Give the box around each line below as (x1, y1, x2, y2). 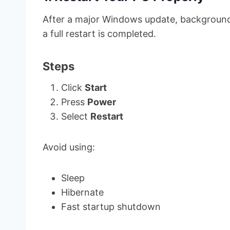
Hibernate (61, 186, 104, 198)
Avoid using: (43, 141, 95, 152)
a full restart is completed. (43, 28, 156, 39)
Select (61, 110, 90, 122)
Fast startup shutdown (61, 201, 161, 212)
